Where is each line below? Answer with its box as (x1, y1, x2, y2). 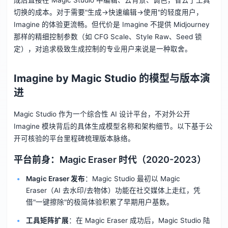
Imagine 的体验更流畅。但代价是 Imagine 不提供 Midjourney (13, 20, 210, 29)
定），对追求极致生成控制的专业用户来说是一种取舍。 (13, 45, 192, 53)
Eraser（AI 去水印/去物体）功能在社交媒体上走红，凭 (25, 186, 201, 195)
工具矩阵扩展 (25, 216, 69, 224)
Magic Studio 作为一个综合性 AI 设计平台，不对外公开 (13, 110, 190, 119)
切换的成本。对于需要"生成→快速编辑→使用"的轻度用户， (13, 8, 203, 17)
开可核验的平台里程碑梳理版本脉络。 (13, 134, 135, 143)
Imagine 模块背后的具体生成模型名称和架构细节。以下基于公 (13, 122, 213, 131)
